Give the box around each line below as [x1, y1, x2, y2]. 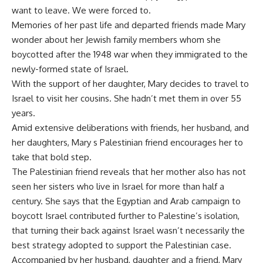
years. [12, 107, 35, 119]
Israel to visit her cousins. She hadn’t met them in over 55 [12, 93, 241, 104]
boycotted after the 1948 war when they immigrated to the [12, 49, 248, 60]
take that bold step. [12, 151, 92, 163]
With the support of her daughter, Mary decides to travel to [12, 78, 249, 89]
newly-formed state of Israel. [12, 63, 129, 75]
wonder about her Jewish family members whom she [12, 34, 221, 45]
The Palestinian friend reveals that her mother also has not [12, 166, 246, 177]
